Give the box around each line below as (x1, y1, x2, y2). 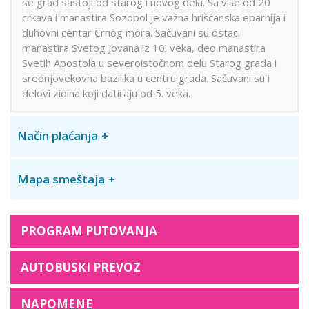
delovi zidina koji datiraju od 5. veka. (22, 86, 190, 100)
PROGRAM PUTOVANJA (21, 222, 157, 239)
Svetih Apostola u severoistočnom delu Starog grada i (22, 55, 277, 70)
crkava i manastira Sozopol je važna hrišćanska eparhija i (22, 10, 286, 24)
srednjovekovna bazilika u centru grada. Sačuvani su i (22, 70, 270, 85)
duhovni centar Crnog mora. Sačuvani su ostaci (22, 25, 240, 39)
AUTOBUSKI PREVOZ (21, 259, 141, 275)
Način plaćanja (17, 127, 98, 143)
